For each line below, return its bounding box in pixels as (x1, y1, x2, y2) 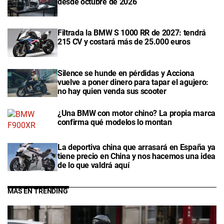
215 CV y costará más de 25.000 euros (57, 37, 190, 47)
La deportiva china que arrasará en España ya (57, 142, 215, 152)
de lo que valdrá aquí (57, 160, 129, 170)
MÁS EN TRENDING (7, 187, 68, 196)
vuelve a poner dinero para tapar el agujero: (57, 77, 208, 87)
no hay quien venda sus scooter (57, 86, 166, 96)
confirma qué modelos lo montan (57, 117, 172, 127)
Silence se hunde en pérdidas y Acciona (57, 68, 194, 78)
